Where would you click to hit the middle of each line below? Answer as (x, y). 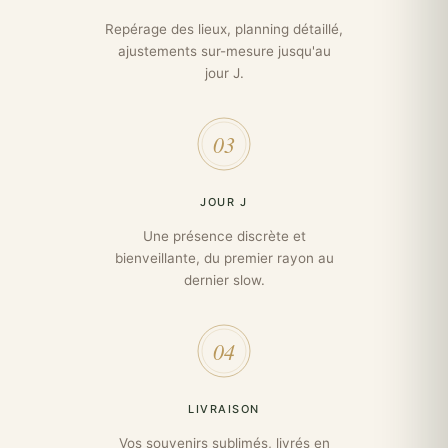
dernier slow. (224, 280)
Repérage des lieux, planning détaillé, (224, 29)
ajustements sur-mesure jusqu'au (224, 51)
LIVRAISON (224, 409)
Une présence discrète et (224, 236)
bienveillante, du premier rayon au (224, 258)
